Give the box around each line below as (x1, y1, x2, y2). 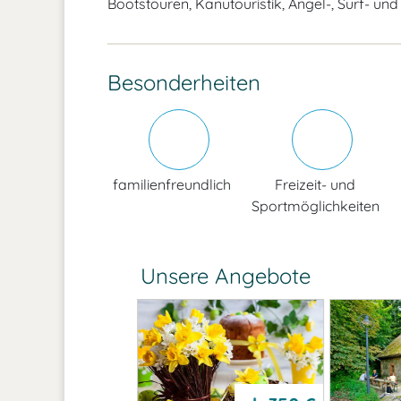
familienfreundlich (113, 175, 231, 193)
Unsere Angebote (134, 262, 311, 289)
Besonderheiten (107, 69, 260, 96)
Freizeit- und (275, 175, 355, 193)
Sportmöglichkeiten (251, 197, 380, 215)
